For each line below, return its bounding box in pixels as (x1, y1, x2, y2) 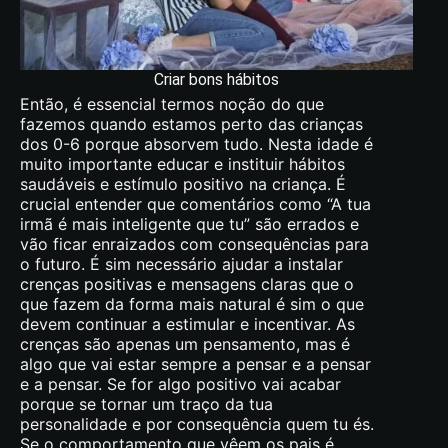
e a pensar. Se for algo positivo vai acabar (20, 373, 341, 394)
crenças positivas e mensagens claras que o (20, 273, 354, 294)
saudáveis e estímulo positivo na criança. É (20, 173, 346, 194)
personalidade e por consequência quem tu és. (20, 413, 374, 434)
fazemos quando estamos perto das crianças (20, 113, 363, 134)
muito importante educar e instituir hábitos (20, 153, 345, 174)
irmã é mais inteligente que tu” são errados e (20, 213, 359, 234)
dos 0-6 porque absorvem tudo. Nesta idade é (20, 133, 373, 154)
